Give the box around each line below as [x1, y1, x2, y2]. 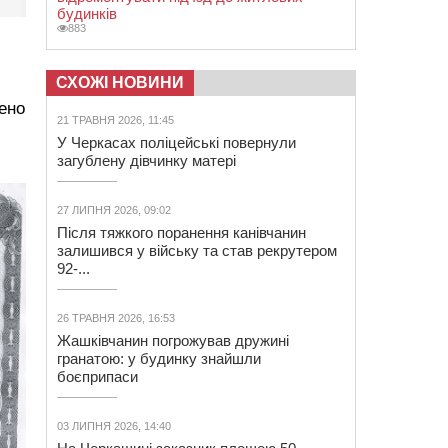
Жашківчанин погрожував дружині [57, 332, 289, 349]
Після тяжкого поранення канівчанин [57, 224, 306, 241]
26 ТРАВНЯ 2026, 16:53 [57, 312, 175, 324]
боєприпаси [57, 368, 138, 385]
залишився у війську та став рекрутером [57, 242, 337, 259]
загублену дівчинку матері [57, 152, 236, 169]
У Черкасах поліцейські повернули [57, 134, 296, 151]
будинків [57, 5, 117, 22]
